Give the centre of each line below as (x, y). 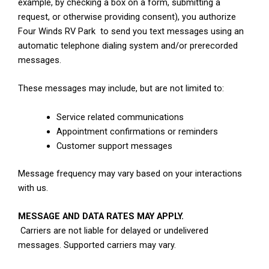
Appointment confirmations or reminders (137, 131)
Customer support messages (114, 146)
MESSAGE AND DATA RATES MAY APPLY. (101, 216)
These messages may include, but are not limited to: (121, 89)
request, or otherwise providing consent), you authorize (127, 17)
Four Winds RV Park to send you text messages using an (131, 32)
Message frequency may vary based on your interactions (130, 173)
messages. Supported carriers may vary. (97, 245)
